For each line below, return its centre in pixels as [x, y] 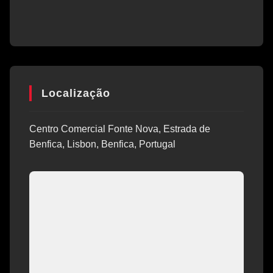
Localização [76, 93]
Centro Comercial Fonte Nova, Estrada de [120, 129]
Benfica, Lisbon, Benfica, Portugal [102, 144]
